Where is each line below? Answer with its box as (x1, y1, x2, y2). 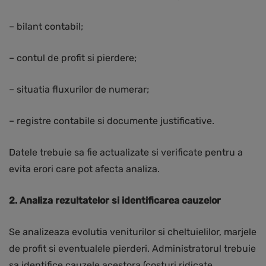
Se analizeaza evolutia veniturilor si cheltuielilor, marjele (9, 226, 256, 238)
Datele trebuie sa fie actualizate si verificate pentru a (9, 147, 243, 159)
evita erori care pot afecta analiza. (9, 163, 160, 175)
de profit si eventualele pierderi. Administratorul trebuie (9, 243, 256, 255)
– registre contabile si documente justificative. (9, 115, 214, 127)
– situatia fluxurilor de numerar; (9, 84, 149, 96)
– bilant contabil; (9, 21, 83, 33)
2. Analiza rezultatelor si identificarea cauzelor (9, 195, 221, 207)
